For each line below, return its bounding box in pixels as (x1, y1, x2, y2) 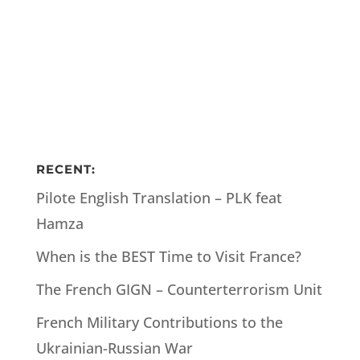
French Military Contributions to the (35, 313, 283, 332)
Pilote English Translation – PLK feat (35, 188, 282, 207)
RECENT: (35, 162, 96, 177)
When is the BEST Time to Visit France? (35, 247, 301, 266)
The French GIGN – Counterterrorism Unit (35, 280, 322, 299)
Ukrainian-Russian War (35, 338, 193, 358)
